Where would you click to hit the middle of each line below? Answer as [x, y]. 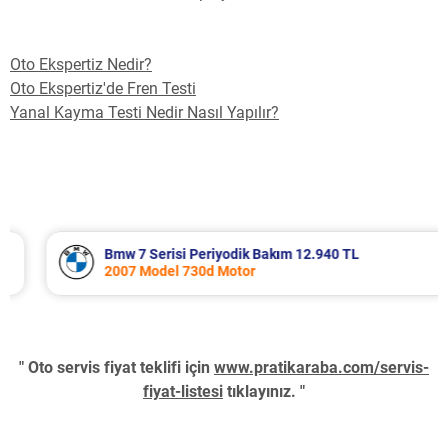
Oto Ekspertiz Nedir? [81, 65]
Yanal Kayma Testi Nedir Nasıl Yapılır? [144, 113]
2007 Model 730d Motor [154, 271]
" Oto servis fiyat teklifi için [116, 368]
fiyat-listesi [183, 392]
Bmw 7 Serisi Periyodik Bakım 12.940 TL [206, 254]
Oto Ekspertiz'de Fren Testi [103, 89]
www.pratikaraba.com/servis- [321, 368]
